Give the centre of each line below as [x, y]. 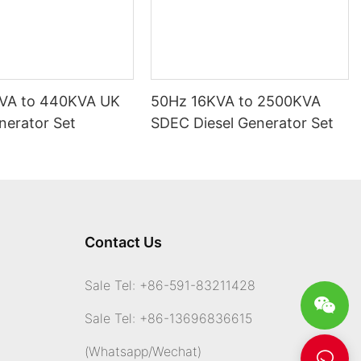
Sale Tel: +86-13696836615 [168, 319]
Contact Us [123, 243]
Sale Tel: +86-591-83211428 [170, 286]
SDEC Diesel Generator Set [243, 123]
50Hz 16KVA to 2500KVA [236, 102]
